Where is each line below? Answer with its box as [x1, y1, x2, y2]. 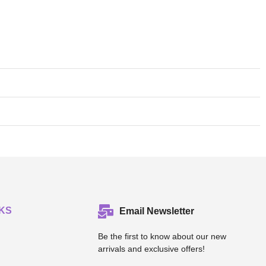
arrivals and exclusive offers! [98, 243, 205, 254]
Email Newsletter [119, 205, 195, 216]
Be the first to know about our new [98, 231, 227, 241]
